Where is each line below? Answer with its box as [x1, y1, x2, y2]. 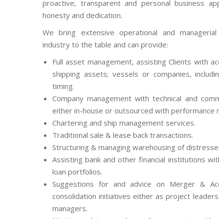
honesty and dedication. [43, 10, 122, 20]
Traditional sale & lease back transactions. [52, 130, 193, 140]
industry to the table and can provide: [43, 40, 168, 49]
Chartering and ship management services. [52, 118, 196, 128]
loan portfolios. [52, 167, 102, 176]
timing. [52, 81, 74, 91]
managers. [52, 203, 88, 213]
